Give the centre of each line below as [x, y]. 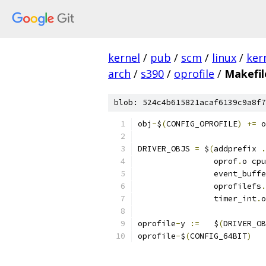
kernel [124, 58]
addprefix [237, 149]
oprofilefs [237, 186]
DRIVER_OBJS [166, 149]
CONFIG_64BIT [218, 236]
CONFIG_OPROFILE [202, 124]
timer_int [235, 199]
